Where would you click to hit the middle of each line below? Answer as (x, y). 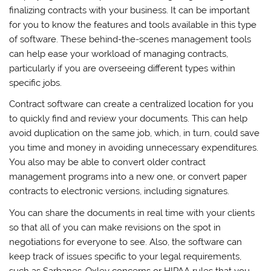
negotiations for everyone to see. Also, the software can (126, 242)
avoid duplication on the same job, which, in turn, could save (135, 133)
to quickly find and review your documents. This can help (129, 119)
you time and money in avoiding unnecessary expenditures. (134, 148)
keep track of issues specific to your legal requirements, (126, 256)
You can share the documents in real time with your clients (132, 213)
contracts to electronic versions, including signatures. (119, 191)
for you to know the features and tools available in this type (133, 24)
